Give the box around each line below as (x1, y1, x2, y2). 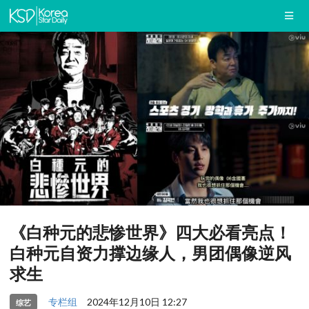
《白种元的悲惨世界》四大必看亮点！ (10, 222, 291, 243)
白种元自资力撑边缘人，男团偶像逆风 (10, 243, 291, 263)
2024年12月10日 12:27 (86, 295, 187, 308)
